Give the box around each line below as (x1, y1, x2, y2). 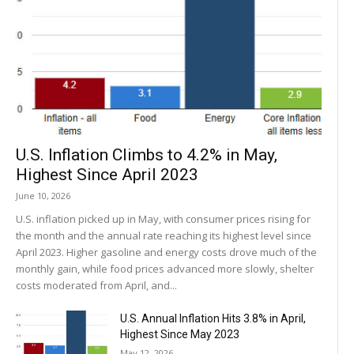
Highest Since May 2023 (120, 327, 240, 341)
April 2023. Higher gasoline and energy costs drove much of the (16, 244, 317, 259)
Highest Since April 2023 (16, 164, 198, 184)
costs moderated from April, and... (16, 277, 177, 292)
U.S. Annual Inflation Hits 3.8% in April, (120, 311, 307, 325)
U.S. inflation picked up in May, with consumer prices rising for (16, 211, 311, 226)
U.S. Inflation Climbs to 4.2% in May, (16, 145, 277, 164)
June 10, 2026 (16, 189, 70, 201)
